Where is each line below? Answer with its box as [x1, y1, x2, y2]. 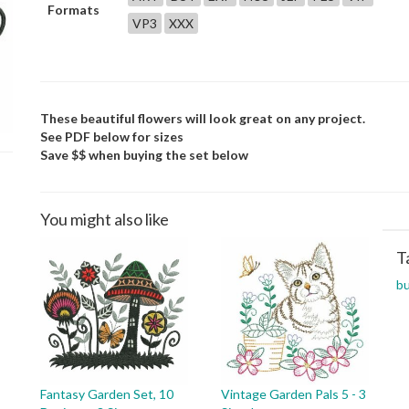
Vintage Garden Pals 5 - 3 [221, 386, 366, 402]
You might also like [40, 209, 169, 229]
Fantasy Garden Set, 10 [40, 386, 173, 402]
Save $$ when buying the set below [40, 147, 248, 163]
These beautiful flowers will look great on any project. [40, 110, 365, 126]
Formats [47, 2, 100, 17]
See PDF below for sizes [40, 129, 184, 144]
